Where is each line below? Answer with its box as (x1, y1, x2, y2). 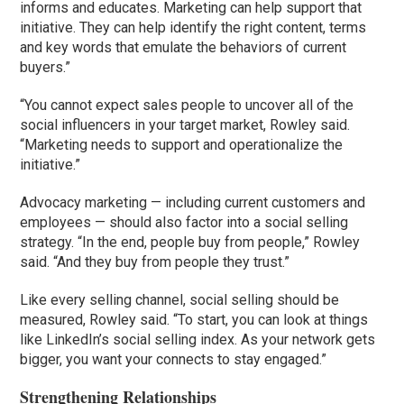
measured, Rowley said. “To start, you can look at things (20, 311, 369, 329)
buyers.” (20, 59, 71, 77)
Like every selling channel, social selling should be (20, 291, 340, 309)
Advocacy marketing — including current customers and (20, 194, 366, 212)
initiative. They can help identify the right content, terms (20, 19, 367, 37)
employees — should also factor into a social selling (20, 214, 349, 232)
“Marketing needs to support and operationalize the (20, 136, 344, 154)
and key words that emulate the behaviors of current (20, 39, 347, 57)
